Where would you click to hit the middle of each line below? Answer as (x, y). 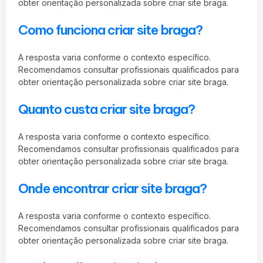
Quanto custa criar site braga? (107, 109)
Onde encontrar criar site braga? (112, 188)
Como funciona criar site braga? (110, 30)
